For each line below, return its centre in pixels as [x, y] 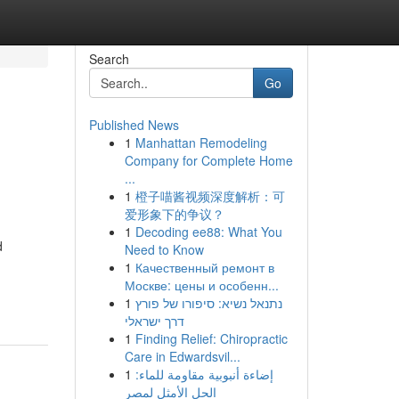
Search [109, 59]
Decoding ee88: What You [208, 232]
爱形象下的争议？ [174, 214]
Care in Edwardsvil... [182, 356]
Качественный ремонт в [204, 267]
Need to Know [164, 249]
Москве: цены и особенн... [201, 285]
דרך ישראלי [154, 321]
